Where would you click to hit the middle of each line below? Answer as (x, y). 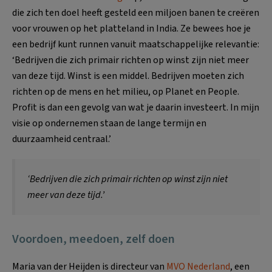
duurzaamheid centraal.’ (62, 139)
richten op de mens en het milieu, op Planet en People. (126, 91)
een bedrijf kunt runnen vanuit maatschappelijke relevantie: (136, 44)
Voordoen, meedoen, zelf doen (93, 239)
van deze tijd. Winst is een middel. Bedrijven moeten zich (128, 76)
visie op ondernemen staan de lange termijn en (109, 123)
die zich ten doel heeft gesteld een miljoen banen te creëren (136, 12)
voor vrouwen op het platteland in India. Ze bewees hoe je (131, 28)
